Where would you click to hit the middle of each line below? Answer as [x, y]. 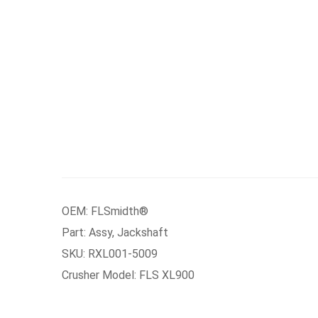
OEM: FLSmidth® [105, 211]
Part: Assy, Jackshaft [115, 232]
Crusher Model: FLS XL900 [128, 275]
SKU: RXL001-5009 [110, 254]
